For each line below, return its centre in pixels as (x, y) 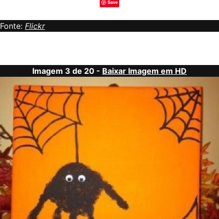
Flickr (35, 26)
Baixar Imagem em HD (144, 71)
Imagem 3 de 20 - (67, 71)
